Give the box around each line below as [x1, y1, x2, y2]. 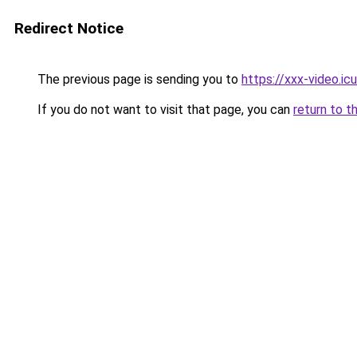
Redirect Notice [14, 19, 124, 37]
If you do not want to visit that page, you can [34, 102, 293, 117]
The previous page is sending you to [34, 72, 241, 87]
